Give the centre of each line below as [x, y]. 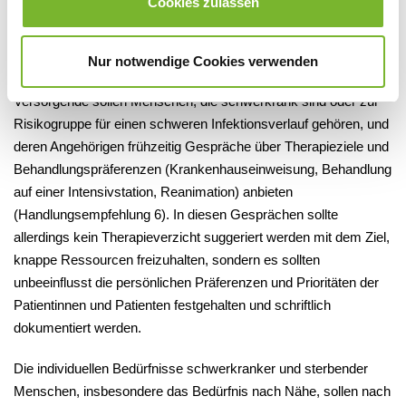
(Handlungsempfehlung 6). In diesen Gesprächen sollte [176, 215]
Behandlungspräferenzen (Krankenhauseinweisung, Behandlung [203, 169]
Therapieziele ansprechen [106, 71]
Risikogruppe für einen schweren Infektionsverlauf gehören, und [201, 124]
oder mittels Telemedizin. [88, 14]
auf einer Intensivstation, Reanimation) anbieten [153, 192]
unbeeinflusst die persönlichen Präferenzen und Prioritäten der [196, 283]
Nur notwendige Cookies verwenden [203, 61]
